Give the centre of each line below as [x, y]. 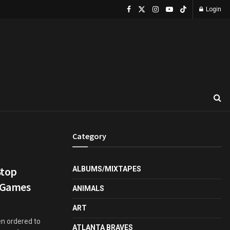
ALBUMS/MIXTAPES [107, 169]
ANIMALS [88, 188]
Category [89, 136]
